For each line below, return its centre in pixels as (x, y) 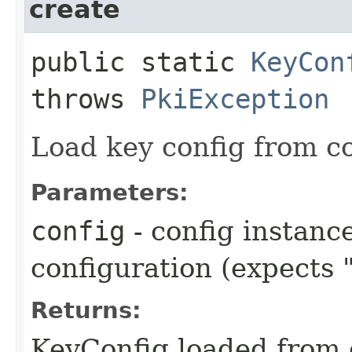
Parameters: (110, 192)
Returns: (86, 310)
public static (141, 62)
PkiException (235, 99)
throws (86, 99)
